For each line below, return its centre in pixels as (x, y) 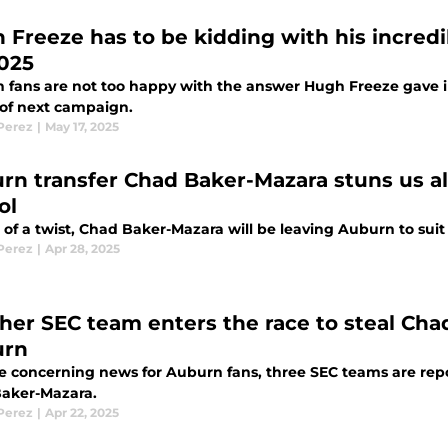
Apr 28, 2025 (82, 248)
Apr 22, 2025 (82, 412)
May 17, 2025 (82, 126)
